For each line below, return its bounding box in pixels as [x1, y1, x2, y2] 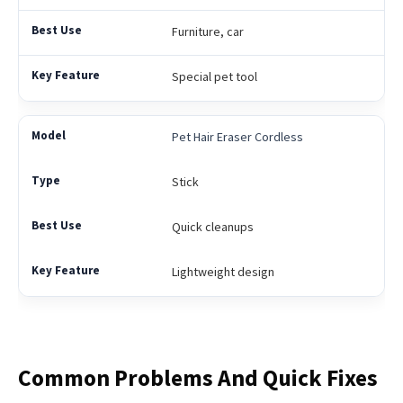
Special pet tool [171, 68, 257, 85]
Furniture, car [171, 23, 244, 40]
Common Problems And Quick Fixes [18, 363, 378, 393]
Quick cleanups [171, 219, 254, 236]
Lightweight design [171, 264, 274, 281]
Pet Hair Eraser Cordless [171, 129, 303, 146]
